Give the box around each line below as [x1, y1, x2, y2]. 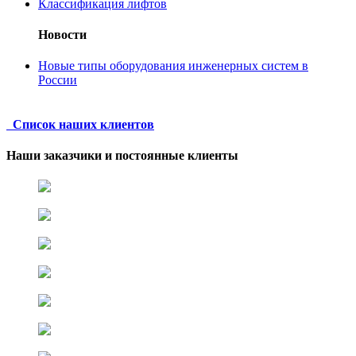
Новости [38, 27, 87, 41]
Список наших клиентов [6, 117, 154, 131]
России [38, 73, 77, 87]
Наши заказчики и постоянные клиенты [6, 148, 238, 162]
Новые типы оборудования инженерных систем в [38, 59, 308, 73]
